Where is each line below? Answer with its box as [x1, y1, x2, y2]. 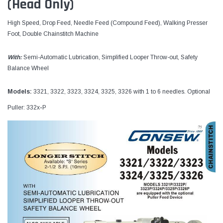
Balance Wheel [7, 64, 49, 72]
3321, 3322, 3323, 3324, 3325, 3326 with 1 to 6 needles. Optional [32, 88, 210, 95]
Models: [7, 88, 32, 95]
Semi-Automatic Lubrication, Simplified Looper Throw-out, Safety [23, 53, 198, 61]
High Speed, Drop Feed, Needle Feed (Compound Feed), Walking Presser [7, 19, 208, 26]
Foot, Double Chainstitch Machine [7, 30, 99, 37]
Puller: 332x [7, 104, 40, 111]
